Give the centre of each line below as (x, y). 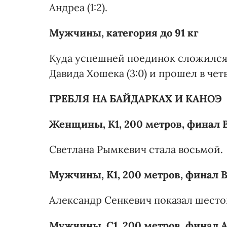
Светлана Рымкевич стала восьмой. (136, 149)
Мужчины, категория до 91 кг (124, 32)
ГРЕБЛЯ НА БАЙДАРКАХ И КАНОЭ (136, 98)
